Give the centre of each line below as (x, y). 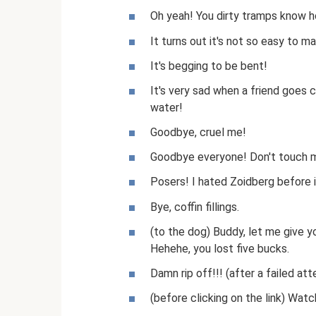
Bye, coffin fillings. (195, 207)
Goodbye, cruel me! (198, 133)
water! (166, 107)
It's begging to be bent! (209, 66)
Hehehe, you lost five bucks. (220, 248)
